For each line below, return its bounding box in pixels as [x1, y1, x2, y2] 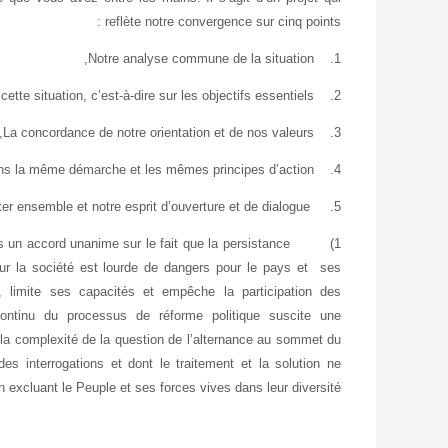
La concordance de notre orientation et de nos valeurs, [3, 124, 314, 140]
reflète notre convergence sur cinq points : [105, 13, 341, 29]
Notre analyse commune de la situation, [88, 50, 314, 66]
